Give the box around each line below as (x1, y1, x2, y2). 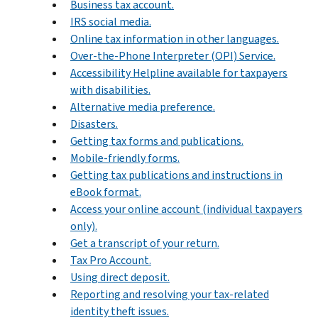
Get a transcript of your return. (70, 235, 219, 251)
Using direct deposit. (70, 269, 170, 285)
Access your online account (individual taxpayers (70, 201, 302, 216)
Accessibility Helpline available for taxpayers (70, 65, 287, 80)
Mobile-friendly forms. (70, 150, 180, 165)
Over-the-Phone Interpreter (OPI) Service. (70, 48, 275, 63)
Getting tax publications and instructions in (70, 167, 283, 182)
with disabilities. (70, 82, 150, 97)
